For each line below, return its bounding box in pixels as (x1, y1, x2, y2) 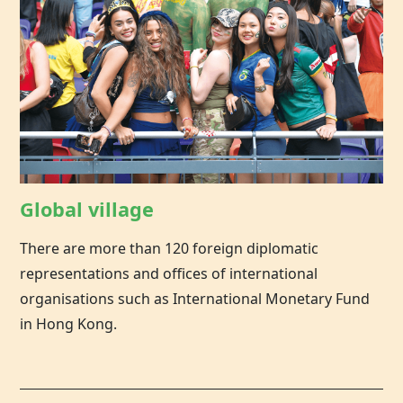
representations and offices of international (20, 264, 318, 284)
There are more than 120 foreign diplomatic (20, 238, 319, 259)
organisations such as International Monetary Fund (20, 289, 371, 309)
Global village (20, 196, 155, 223)
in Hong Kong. (20, 314, 118, 335)
